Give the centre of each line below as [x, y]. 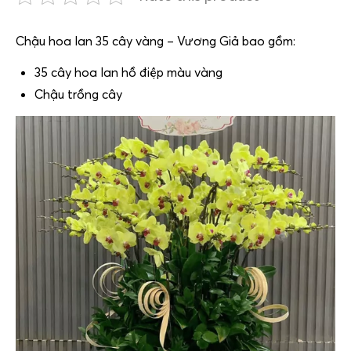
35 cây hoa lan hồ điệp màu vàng [128, 72]
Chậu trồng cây [78, 94]
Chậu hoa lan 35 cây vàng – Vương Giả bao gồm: [156, 41]
